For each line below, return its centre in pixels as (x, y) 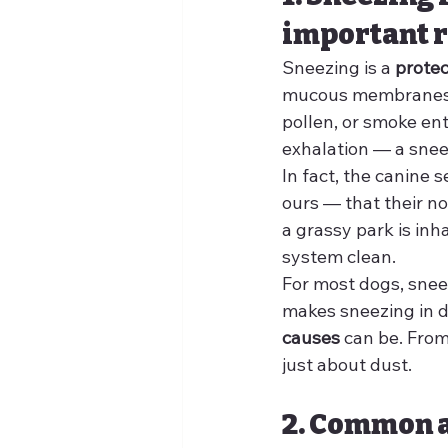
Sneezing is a (338, 68)
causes (311, 338)
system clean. (339, 257)
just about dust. (347, 365)
